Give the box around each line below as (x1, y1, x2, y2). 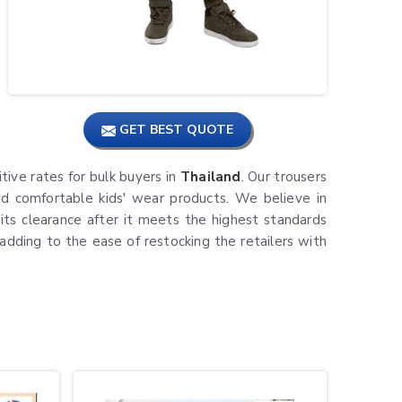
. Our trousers (240, 168, 327, 186)
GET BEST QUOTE (116, 121, 233, 139)
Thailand (179, 168, 241, 186)
